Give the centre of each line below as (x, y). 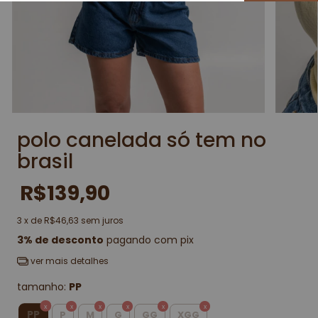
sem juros (102, 221)
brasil (45, 162)
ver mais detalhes (68, 261)
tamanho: (43, 287)
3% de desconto (60, 240)
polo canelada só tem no (142, 141)
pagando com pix (149, 240)
